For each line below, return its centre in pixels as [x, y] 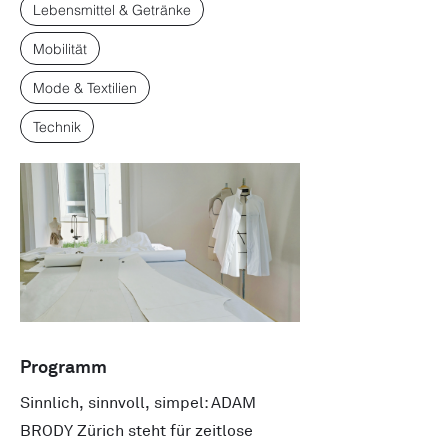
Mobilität [60, 48]
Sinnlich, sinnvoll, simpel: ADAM [138, 403]
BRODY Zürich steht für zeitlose [136, 431]
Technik [57, 126]
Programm [63, 366]
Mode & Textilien [85, 87]
